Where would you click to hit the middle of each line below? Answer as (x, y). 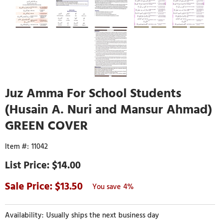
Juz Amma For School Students (93, 93)
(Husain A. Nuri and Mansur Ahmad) (109, 109)
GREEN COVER (46, 125)
